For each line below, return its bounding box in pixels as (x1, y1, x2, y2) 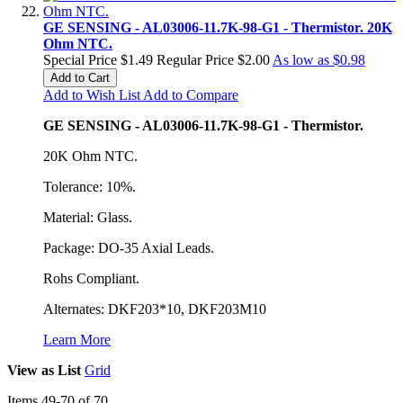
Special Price (43, 51, 117, 67)
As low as (273, 51, 329, 67)
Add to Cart (50, 70, 110, 85)
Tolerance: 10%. (43, 178, 136, 194)
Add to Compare (143, 86, 238, 103)
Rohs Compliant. (43, 270, 139, 286)
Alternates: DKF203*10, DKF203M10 (43, 300, 266, 317)
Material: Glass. (43, 209, 132, 225)
